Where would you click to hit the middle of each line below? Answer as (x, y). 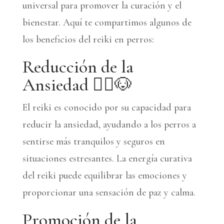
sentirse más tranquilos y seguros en (93, 141)
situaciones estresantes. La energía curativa (107, 158)
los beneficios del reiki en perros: (88, 39)
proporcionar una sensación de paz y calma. (109, 192)
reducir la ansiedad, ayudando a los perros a (109, 124)
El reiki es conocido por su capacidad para (106, 107)
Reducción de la (78, 66)
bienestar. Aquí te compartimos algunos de (107, 22)
